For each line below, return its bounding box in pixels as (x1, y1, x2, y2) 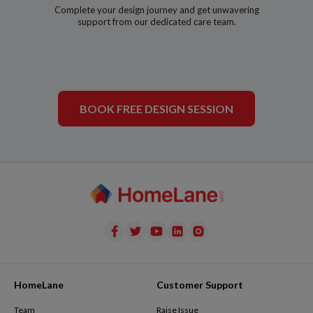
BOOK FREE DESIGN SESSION (80, 102, 233, 115)
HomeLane (14, 279, 64, 291)
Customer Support (156, 279, 243, 291)
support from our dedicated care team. (77, 16, 236, 27)
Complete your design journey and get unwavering (54, 4, 259, 15)
